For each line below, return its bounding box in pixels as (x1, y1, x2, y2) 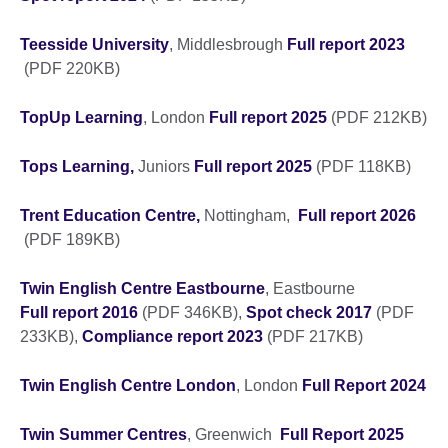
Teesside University (20, 35, 169, 53)
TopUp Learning (20, 108, 143, 126)
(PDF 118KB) (312, 157, 411, 175)
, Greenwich (187, 425, 280, 443)
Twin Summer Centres (20, 425, 187, 443)
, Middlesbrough (169, 35, 287, 53)
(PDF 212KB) (327, 108, 427, 126)
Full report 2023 (287, 35, 405, 53)
